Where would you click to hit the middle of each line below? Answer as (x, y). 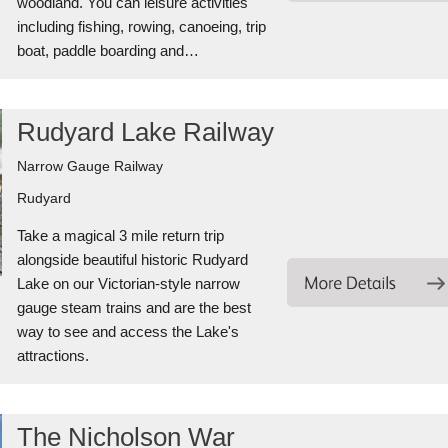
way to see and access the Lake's (127, 331)
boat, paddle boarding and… (107, 50)
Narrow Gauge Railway (89, 166)
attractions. (52, 355)
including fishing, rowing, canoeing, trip (141, 26)
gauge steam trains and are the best (133, 307)
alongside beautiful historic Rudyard (132, 259)
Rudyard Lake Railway (145, 132)
